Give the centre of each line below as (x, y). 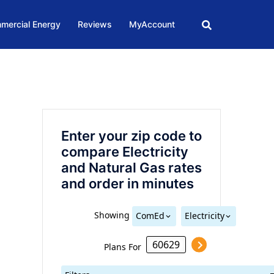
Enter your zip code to (131, 135)
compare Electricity (124, 151)
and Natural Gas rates (131, 167)
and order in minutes (127, 183)
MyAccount (152, 24)
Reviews (95, 24)
